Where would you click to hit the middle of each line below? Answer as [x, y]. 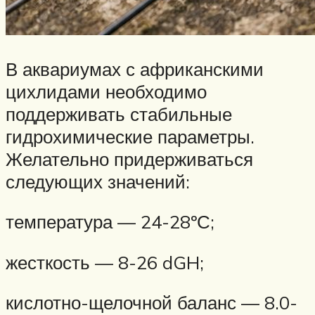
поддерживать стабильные [119, 114]
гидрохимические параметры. [130, 136]
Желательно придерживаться [129, 159]
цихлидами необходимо [106, 91]
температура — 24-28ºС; [110, 222]
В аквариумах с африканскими [135, 69]
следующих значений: [98, 181]
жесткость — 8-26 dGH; [105, 262]
